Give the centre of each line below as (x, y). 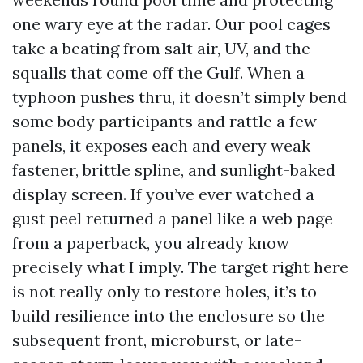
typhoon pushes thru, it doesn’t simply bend (179, 97)
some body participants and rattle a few (164, 121)
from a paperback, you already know (151, 243)
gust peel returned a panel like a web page (173, 218)
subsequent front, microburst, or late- (157, 340)
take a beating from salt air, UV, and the (161, 48)
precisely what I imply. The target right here (180, 267)
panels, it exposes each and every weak (161, 145)
